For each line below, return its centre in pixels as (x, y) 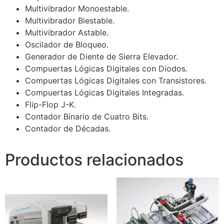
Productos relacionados (94, 160)
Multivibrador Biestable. (70, 21)
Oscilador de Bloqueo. (67, 45)
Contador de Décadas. (68, 129)
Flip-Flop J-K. (50, 105)
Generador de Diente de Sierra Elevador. (101, 57)
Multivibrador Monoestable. (77, 9)
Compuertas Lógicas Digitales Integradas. (104, 93)
